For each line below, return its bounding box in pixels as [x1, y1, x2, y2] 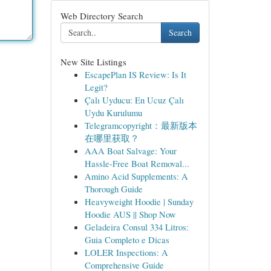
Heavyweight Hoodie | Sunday [84, 195, 194, 207]
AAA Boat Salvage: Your [84, 145, 177, 157]
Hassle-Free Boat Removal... [84, 157, 189, 169]
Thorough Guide [84, 183, 143, 195]
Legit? [84, 81, 108, 93]
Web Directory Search [60, 10, 143, 22]
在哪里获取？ [84, 132, 139, 144]
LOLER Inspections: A [84, 246, 168, 258]
